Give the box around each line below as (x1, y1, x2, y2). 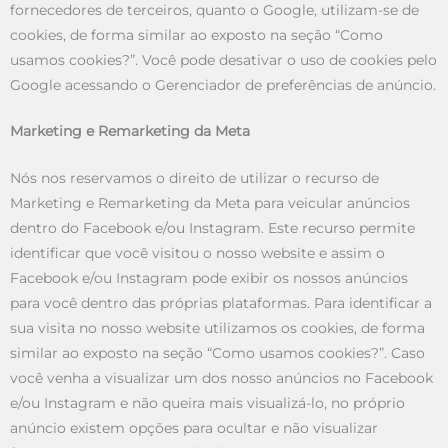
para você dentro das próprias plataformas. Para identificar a (10, 295, 432, 312)
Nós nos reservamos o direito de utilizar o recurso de (10, 170, 379, 187)
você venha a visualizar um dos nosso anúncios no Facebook (10, 370, 433, 387)
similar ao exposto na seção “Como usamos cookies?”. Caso (10, 345, 425, 362)
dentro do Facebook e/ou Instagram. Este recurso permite (10, 220, 415, 237)
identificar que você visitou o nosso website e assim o (10, 245, 385, 262)
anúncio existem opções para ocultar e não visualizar (10, 420, 378, 437)
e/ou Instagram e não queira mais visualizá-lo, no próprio (10, 395, 405, 412)
